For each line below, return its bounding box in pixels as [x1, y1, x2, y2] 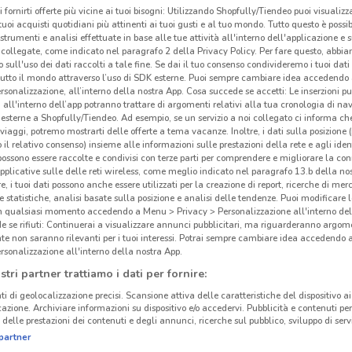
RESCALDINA [170, 237, 230, 250]
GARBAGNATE [170, 314, 236, 327]
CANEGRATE [21, 237, 79, 250]
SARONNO [21, 276, 71, 288]
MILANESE [170, 333, 217, 346]
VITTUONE [21, 314, 69, 327]
